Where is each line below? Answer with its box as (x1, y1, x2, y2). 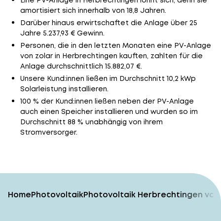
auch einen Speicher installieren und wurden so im (20, 107, 198, 116)
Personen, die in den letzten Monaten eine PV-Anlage (20, 40, 211, 50)
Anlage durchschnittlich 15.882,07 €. (20, 61, 142, 71)
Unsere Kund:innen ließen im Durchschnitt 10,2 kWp (20, 74, 196, 83)
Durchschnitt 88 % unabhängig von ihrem (20, 117, 163, 127)
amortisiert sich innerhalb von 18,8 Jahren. (20, 5, 166, 15)
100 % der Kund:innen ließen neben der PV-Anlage (20, 96, 194, 106)
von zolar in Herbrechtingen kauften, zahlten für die (20, 51, 203, 61)
